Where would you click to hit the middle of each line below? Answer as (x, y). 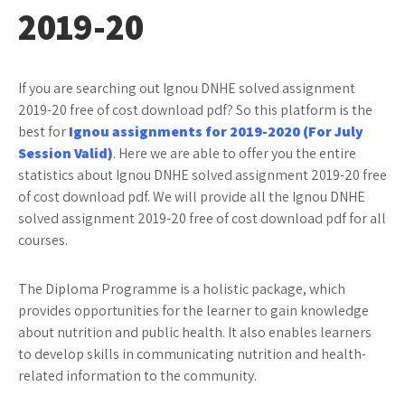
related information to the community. (137, 376)
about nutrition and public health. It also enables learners (195, 332)
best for (43, 132)
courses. (43, 240)
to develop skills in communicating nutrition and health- (192, 354)
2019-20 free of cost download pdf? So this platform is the (195, 110)
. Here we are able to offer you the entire (235, 153)
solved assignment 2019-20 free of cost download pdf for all (202, 218)
